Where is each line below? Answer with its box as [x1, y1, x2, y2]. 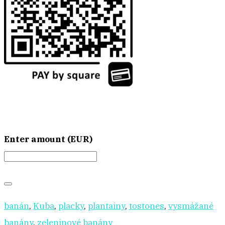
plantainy [88, 200, 125, 211]
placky [58, 200, 84, 211]
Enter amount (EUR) [4, 133, 92, 145]
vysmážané [168, 200, 213, 211]
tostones [129, 200, 164, 211]
